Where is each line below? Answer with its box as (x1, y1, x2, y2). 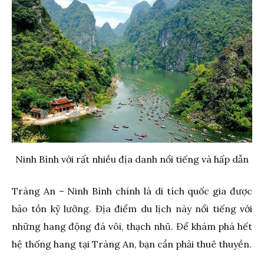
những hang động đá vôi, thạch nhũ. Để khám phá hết (12, 220, 252, 232)
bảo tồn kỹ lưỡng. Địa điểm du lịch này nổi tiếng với (12, 202, 252, 214)
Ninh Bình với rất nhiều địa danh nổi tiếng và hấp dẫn (15, 153, 249, 165)
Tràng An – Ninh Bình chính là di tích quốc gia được (12, 184, 252, 197)
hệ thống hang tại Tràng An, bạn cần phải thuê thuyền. (12, 237, 252, 250)
